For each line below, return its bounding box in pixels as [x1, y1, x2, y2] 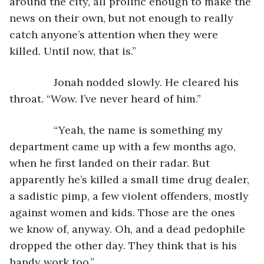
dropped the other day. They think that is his [9, 238, 240, 252]
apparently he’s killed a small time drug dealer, [9, 172, 252, 186]
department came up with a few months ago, [9, 139, 239, 153]
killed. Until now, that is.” [9, 44, 136, 58]
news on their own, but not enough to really [9, 11, 236, 25]
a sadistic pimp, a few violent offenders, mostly [9, 189, 252, 203]
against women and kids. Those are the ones [9, 205, 238, 219]
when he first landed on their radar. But [9, 156, 213, 170]
